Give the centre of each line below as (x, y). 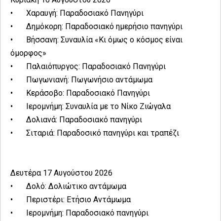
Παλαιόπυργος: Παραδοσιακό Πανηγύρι (96, 67)
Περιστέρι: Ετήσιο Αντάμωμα (79, 200)
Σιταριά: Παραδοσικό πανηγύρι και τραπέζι (104, 133)
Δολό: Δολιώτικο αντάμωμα (77, 186)
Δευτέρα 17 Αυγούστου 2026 (61, 173)
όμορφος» (28, 53)
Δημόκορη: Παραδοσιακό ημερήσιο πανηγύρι (104, 27)
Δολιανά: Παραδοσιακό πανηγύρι (84, 120)
